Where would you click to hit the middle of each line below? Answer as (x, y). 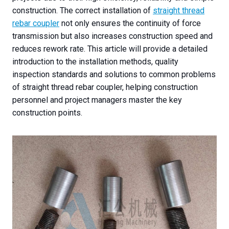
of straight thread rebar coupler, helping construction (105, 87)
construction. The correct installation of (83, 11)
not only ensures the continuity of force (130, 24)
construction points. (47, 113)
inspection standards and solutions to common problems (114, 75)
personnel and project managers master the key (97, 100)
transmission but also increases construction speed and (112, 36)
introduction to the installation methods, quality (95, 62)
